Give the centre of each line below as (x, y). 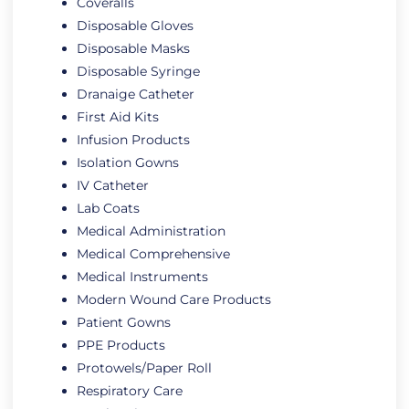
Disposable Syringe (138, 72)
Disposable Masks (133, 49)
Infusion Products (133, 140)
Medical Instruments (142, 277)
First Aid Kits (118, 117)
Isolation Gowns (128, 163)
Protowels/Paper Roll (144, 368)
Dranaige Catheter (136, 94)
